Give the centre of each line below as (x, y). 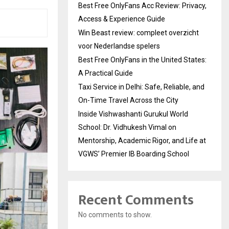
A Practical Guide (106, 73)
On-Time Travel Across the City (128, 100)
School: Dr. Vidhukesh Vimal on (127, 128)
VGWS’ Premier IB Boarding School (134, 154)
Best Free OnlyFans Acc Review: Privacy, (142, 6)
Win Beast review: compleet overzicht (139, 33)
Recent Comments (136, 200)
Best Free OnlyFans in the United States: (142, 60)
